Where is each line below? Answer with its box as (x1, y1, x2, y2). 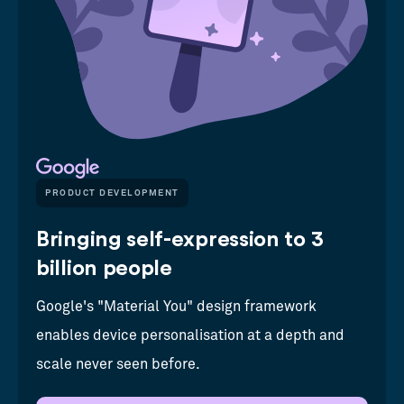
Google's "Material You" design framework (36, 298, 317, 314)
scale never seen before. (36, 356, 200, 372)
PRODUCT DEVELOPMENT (45, 188, 179, 197)
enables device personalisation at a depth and (36, 327, 344, 343)
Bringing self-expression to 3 (36, 228, 324, 251)
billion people (36, 257, 172, 280)
